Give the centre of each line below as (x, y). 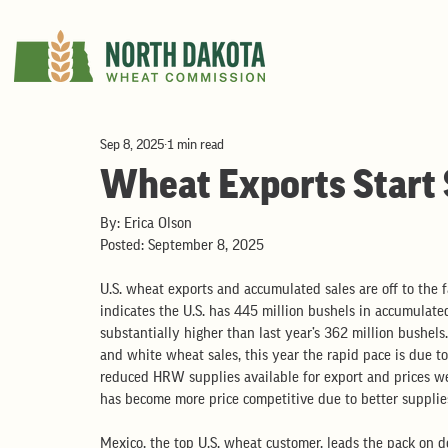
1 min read (195, 144)
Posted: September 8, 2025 (182, 245)
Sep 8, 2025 (132, 144)
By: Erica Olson (146, 223)
